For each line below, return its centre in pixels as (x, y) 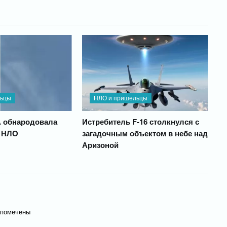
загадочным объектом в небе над (145, 133)
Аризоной (100, 145)
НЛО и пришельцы (120, 97)
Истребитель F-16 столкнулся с (140, 121)
